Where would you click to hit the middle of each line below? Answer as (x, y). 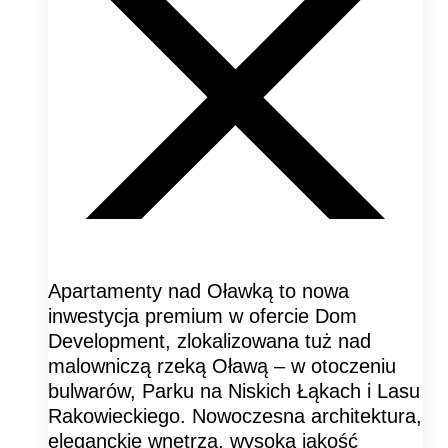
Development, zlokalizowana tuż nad (209, 340)
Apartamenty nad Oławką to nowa (198, 290)
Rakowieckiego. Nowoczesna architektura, (235, 415)
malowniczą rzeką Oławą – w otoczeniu (222, 365)
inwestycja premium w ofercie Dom (202, 315)
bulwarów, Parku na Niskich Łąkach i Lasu (234, 390)
